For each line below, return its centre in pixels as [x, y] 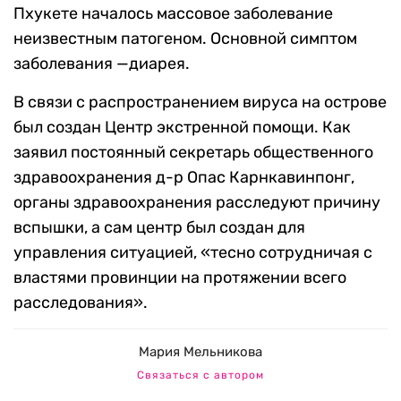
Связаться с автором [200, 375]
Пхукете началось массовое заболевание [173, 13]
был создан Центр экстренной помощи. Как [182, 127]
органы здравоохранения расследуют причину [197, 202]
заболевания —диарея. [102, 64]
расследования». [81, 303]
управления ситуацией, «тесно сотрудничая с [193, 252]
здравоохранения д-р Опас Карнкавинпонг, [184, 177]
